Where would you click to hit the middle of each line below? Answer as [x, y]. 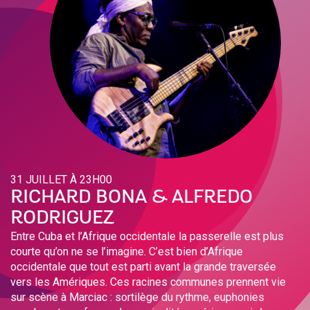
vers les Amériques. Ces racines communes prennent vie [148, 282]
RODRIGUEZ [62, 219]
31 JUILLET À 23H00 [61, 180]
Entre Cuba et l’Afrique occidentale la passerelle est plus [147, 237]
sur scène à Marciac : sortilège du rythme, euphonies [137, 298]
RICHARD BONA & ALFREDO [131, 198]
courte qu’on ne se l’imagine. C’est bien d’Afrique [127, 252]
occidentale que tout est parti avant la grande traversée [143, 267]
